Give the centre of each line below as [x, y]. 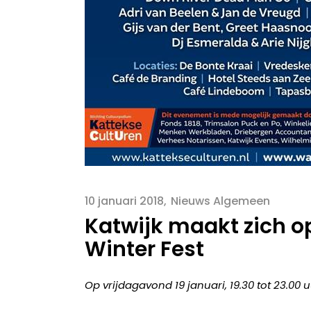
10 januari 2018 [124, 201]
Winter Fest [144, 249]
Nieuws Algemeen [220, 201]
